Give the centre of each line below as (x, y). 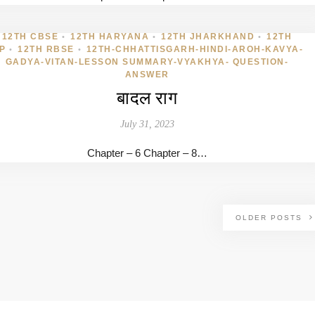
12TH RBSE (46, 49)
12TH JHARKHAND (208, 37)
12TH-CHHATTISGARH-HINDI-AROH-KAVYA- (194, 49)
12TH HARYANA (110, 37)
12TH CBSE (30, 37)
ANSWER (147, 75)
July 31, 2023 (147, 124)
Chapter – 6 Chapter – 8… (147, 153)
